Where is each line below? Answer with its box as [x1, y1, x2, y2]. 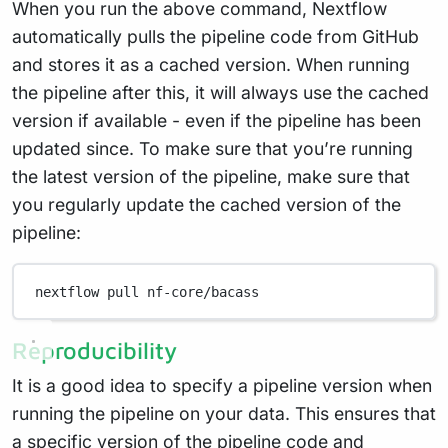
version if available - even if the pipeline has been [12, 110, 421, 132]
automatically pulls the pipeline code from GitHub [12, 26, 419, 48]
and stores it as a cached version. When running [12, 54, 410, 76]
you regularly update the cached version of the [12, 194, 401, 216]
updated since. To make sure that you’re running [12, 138, 413, 160]
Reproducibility [12, 336, 177, 365]
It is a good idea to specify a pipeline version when [12, 375, 432, 397]
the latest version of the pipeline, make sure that [12, 166, 410, 188]
